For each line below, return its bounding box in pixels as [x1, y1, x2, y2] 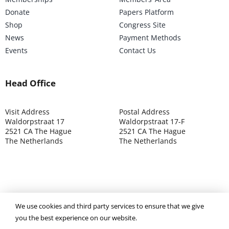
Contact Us [119, 45, 156, 56]
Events [5, 45, 28, 56]
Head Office [5, 77, 56, 89]
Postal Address [119, 107, 170, 117]
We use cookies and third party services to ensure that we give [15, 201, 204, 211]
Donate [5, 7, 30, 17]
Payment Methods [119, 33, 181, 43]
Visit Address [5, 107, 50, 117]
